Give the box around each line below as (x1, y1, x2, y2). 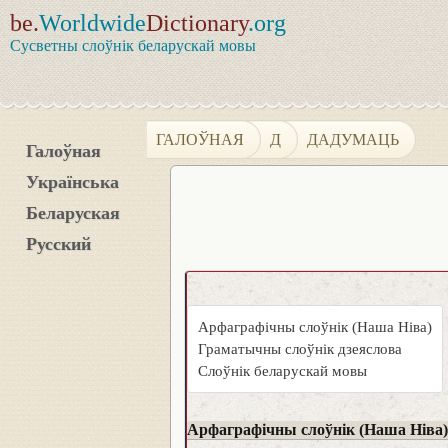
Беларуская (26, 203, 120, 223)
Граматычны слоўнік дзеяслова (198, 341, 402, 357)
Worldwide (39, 10, 146, 36)
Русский (26, 234, 91, 254)
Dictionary (146, 10, 248, 36)
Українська (26, 172, 119, 192)
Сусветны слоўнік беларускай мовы (10, 37, 256, 54)
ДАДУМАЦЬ (307, 130, 400, 148)
